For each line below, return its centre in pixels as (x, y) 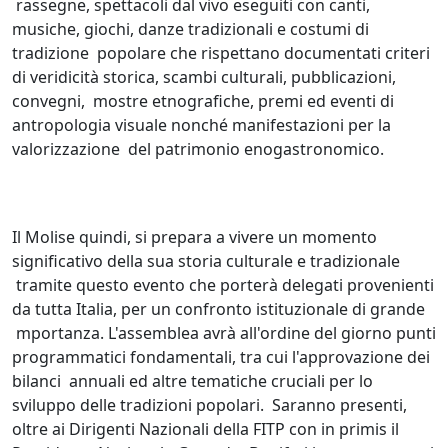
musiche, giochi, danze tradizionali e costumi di (190, 28)
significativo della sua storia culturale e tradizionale (206, 260)
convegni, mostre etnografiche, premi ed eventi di (203, 100)
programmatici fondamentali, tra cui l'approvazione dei (221, 356)
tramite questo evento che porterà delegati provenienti (223, 284)
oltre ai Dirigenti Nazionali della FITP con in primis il (205, 428)
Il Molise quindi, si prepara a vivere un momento (194, 236)
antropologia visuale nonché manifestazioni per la (201, 124)
